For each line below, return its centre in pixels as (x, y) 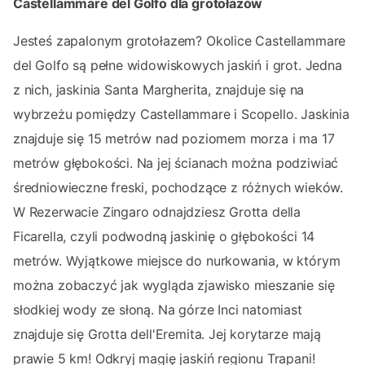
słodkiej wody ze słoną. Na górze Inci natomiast (158, 310)
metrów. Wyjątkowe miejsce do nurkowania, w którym (177, 261)
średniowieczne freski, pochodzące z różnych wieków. (178, 188)
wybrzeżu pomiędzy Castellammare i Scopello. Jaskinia (181, 114)
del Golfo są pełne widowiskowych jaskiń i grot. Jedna (178, 66)
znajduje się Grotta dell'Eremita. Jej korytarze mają (167, 334)
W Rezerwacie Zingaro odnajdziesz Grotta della (157, 212)
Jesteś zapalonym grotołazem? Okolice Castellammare (180, 41)
